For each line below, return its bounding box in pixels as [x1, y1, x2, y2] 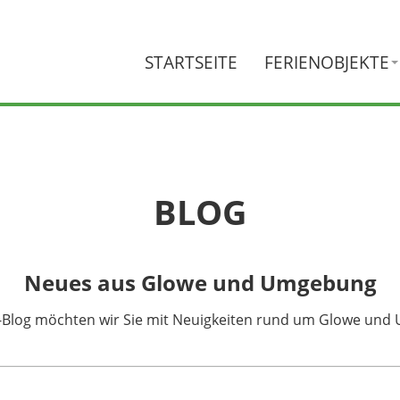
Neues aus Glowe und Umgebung [23, 268, 377, 297]
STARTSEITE [145, 50, 237, 74]
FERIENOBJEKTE [264, 50, 389, 74]
